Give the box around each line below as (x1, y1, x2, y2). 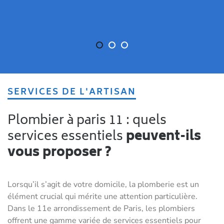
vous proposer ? (7, 142, 111, 164)
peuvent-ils (126, 126, 201, 148)
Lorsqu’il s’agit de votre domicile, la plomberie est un (7, 179, 199, 190)
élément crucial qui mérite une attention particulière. (7, 191, 197, 202)
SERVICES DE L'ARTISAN (14, 85, 136, 100)
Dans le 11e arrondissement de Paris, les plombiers (7, 203, 195, 214)
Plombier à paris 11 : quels (7, 110, 16, 132)
